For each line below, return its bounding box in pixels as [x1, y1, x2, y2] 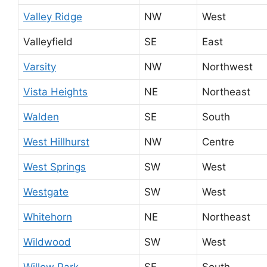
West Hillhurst [23, 135, 89, 148]
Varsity [23, 60, 56, 73]
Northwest [202, 60, 253, 73]
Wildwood [23, 235, 71, 248]
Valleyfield [23, 35, 73, 48]
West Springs [23, 160, 86, 173]
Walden [23, 110, 59, 123]
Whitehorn [23, 210, 72, 223]
